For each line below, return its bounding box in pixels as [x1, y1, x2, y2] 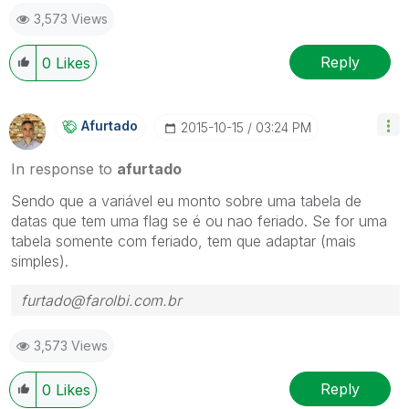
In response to [11, 160, 117, 178]
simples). [11, 252, 68, 270]
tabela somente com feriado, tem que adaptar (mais [11, 232, 356, 250]
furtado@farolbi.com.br [21, 291, 182, 309]
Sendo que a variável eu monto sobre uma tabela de [11, 192, 362, 210]
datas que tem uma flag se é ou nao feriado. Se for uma [11, 212, 387, 230]
